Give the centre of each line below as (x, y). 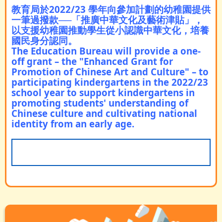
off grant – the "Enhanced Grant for (92, 61)
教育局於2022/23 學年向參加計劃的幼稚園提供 (111, 9)
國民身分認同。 (44, 40)
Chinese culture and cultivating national (104, 113)
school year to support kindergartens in (103, 92)
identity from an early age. (73, 124)
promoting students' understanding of (100, 103)
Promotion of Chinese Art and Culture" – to (110, 72)
